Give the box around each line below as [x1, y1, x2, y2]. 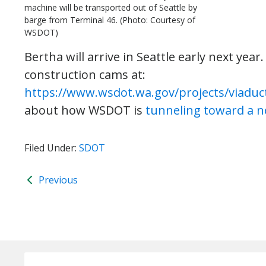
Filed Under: [24, 141, 79, 154]
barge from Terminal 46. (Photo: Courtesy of [24, 14, 195, 26]
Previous [36, 173, 78, 186]
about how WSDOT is [24, 102, 145, 118]
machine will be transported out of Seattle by [24, 2, 197, 13]
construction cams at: [24, 66, 145, 83]
